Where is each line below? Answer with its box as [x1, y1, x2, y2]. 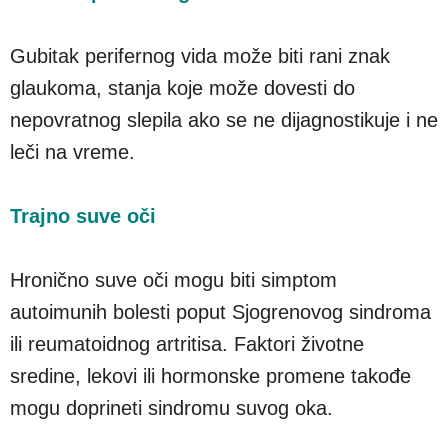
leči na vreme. [10, 140, 135, 163]
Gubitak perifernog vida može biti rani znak [10, 44, 390, 67]
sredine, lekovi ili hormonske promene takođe [10, 364, 411, 387]
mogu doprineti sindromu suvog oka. [10, 396, 333, 419]
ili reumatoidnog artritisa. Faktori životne [10, 332, 364, 355]
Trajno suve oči [10, 204, 156, 227]
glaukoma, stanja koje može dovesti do [10, 76, 355, 99]
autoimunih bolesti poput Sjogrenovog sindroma [10, 300, 431, 323]
